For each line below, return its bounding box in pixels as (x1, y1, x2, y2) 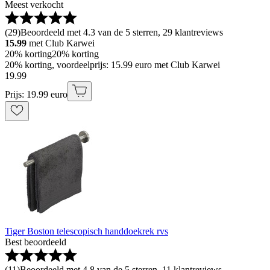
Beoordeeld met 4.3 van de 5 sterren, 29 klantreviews (20, 27, 223, 37)
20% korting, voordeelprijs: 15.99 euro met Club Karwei (5, 60, 220, 70)
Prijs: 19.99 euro (5, 89, 67, 99)
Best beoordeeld (5, 237, 66, 247)
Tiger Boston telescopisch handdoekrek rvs (5, 226, 168, 236)
